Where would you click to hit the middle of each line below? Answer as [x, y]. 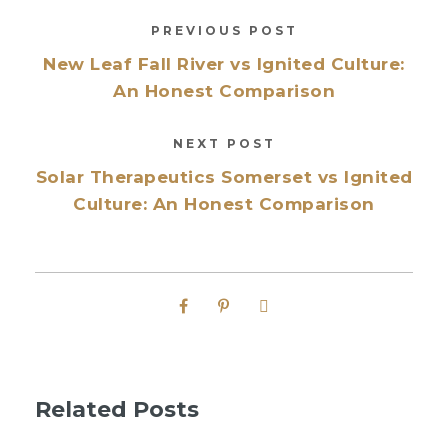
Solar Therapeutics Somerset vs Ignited [224, 176]
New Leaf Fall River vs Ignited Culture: [224, 63]
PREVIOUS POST [224, 30]
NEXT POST [224, 143]
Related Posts [117, 409]
